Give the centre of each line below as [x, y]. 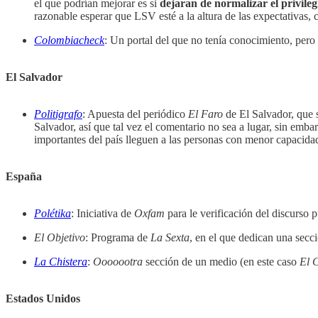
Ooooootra [118, 262]
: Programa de [118, 238]
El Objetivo [60, 238]
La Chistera [61, 262]
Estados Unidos [43, 299]
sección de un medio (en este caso [221, 262]
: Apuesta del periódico [135, 114]
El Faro [205, 114]
